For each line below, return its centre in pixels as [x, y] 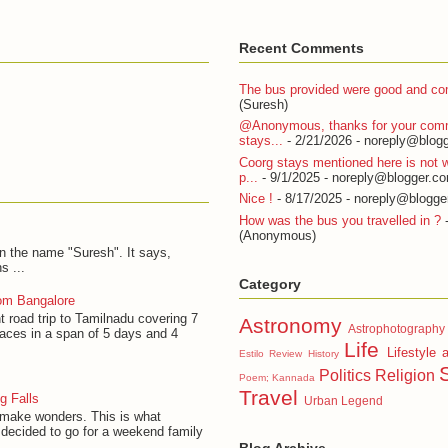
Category [270, 283]
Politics [344, 376]
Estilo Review [271, 354]
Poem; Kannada [277, 378]
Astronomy [290, 326]
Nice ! [256, 199]
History [323, 354]
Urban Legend [343, 401]
